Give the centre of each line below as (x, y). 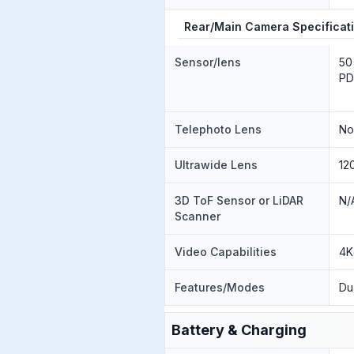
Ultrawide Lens (216, 165)
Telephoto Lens (218, 129)
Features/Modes (220, 287)
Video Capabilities (226, 252)
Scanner (198, 216)
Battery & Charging (239, 330)
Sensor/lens (208, 62)
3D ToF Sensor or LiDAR (239, 200)
